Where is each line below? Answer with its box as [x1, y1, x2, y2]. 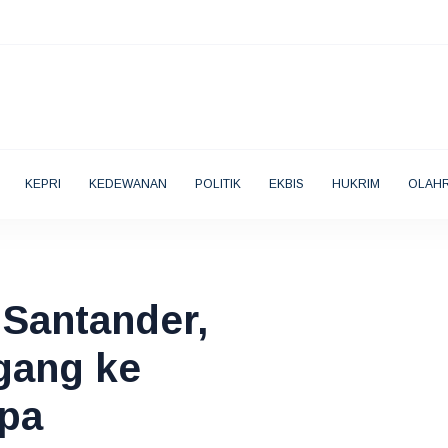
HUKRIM [331, 177, 380, 191]
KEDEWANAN [88, 177, 167, 191]
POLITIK [194, 177, 241, 191]
